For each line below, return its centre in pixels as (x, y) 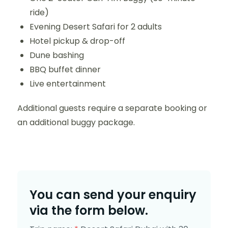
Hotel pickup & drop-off (77, 41)
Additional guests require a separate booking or (112, 108)
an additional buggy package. (76, 122)
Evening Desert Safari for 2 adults (96, 27)
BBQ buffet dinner (65, 69)
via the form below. (89, 210)
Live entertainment (68, 84)
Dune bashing (57, 55)
